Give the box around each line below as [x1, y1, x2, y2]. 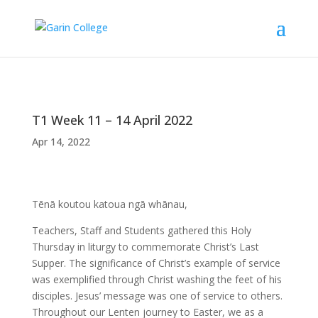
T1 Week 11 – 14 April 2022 [31, 111, 192, 128]
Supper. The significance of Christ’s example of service [31, 256, 280, 270]
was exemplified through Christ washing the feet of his [31, 273, 282, 286]
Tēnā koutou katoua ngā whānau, [31, 197, 187, 211]
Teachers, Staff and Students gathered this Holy [31, 224, 251, 237]
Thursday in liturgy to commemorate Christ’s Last [31, 240, 259, 253]
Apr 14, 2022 [31, 135, 90, 148]
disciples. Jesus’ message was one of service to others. [31, 289, 283, 302]
